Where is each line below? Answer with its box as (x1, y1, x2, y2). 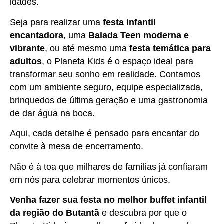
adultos (10, 56, 42, 66)
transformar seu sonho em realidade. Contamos (10, 69, 200, 79)
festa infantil (103, 17, 156, 27)
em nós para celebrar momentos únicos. (10, 174, 170, 185)
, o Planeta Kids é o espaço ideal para (42, 56, 193, 66)
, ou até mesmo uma (45, 43, 129, 53)
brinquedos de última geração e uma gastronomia (10, 95, 208, 105)
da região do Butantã (10, 207, 99, 218)
